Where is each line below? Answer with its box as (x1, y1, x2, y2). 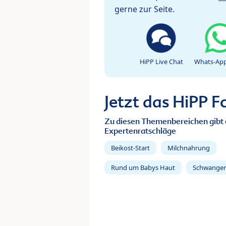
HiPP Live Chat (140, 57, 183, 67)
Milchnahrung (167, 143, 210, 153)
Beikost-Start (111, 143, 150, 153)
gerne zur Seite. (115, 4, 175, 15)
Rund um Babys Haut (111, 163, 175, 173)
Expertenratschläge (104, 126, 176, 137)
